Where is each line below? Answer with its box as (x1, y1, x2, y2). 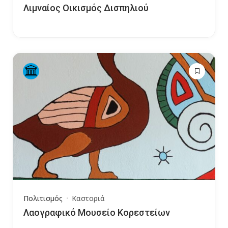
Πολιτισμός (23, 193, 63, 203)
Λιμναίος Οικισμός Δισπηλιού (23, 3, 149, 13)
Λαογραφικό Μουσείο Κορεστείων (23, 207, 170, 218)
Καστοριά (72, 193, 105, 203)
